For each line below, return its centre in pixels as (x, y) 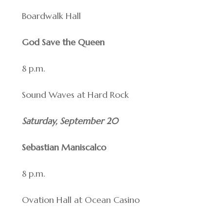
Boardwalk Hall (51, 16)
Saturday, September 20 (70, 121)
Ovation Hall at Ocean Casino (81, 200)
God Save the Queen (63, 42)
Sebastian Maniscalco (64, 147)
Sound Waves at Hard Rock (75, 95)
